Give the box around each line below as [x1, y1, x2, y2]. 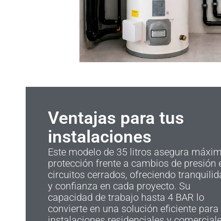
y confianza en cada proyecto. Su [48, 180, 190, 192]
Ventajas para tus [48, 108, 184, 129]
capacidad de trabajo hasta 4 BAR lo [48, 191, 204, 204]
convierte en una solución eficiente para [48, 203, 219, 215]
